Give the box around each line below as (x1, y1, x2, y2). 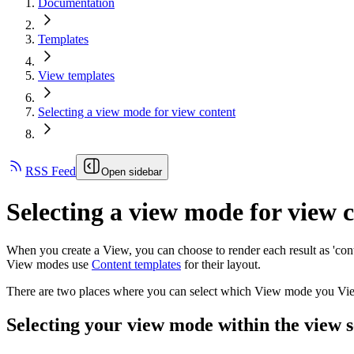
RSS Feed (25, 164, 76, 179)
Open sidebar (101, 166, 162, 179)
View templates (38, 69, 115, 83)
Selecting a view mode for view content (38, 105, 235, 119)
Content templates (92, 258, 181, 272)
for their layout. (181, 258, 261, 272)
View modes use (6, 258, 92, 272)
